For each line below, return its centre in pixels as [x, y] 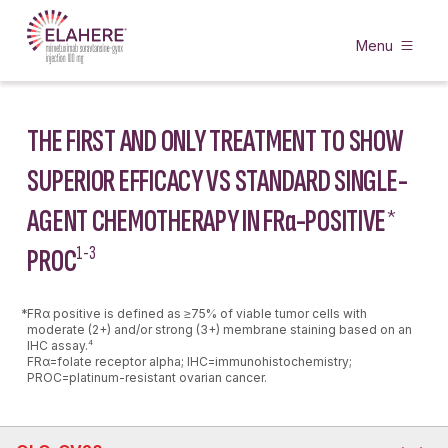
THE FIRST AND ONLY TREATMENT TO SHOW [215, 141]
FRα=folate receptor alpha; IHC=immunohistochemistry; [190, 361]
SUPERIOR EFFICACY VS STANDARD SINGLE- [217, 181]
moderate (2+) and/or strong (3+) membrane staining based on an [220, 329]
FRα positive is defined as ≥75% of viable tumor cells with [197, 313]
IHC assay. [58, 345]
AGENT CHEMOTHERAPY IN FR [156, 221]
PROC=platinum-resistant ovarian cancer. [147, 377]
